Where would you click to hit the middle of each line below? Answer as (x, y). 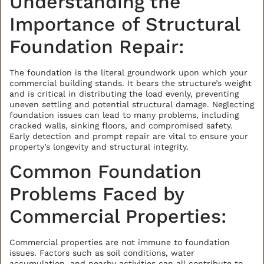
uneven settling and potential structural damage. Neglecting (132, 104)
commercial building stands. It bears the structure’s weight (131, 83)
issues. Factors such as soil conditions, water (102, 253)
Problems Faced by (97, 194)
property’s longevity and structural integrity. (99, 146)
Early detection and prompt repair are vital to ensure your (129, 136)
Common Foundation (105, 172)
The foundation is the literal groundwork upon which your (128, 72)
